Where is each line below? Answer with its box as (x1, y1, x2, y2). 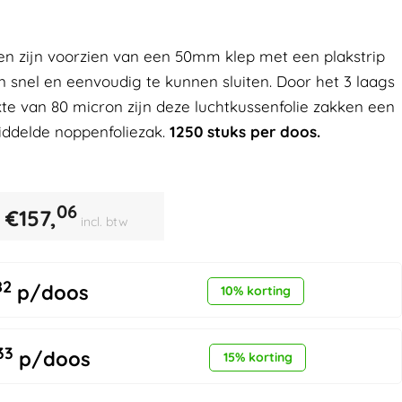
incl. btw (80, 213, 128, 230)
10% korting (221, 282, 292, 299)
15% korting (223, 348, 293, 365)
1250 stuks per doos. (169, 121, 320, 141)
